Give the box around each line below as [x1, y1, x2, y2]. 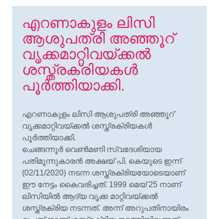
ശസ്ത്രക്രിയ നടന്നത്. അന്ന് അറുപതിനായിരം [22, 204, 189, 213]
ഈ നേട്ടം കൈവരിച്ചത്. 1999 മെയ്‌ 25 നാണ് [22, 180, 181, 189]
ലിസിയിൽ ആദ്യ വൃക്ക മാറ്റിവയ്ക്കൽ [22, 192, 158, 201]
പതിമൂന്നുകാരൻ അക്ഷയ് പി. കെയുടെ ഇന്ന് [22, 157, 181, 166]
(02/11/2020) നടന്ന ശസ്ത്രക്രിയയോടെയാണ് [22, 169, 185, 177]
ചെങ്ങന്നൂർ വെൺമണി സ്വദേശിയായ [22, 145, 162, 154]
